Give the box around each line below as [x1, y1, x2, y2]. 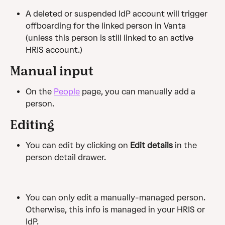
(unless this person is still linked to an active [26, 33, 195, 43]
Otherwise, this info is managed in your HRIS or [26, 204, 207, 214]
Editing [10, 117, 54, 132]
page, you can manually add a [80, 86, 197, 96]
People [54, 86, 80, 96]
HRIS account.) [26, 45, 82, 55]
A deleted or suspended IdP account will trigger [26, 9, 209, 19]
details [145, 140, 173, 150]
